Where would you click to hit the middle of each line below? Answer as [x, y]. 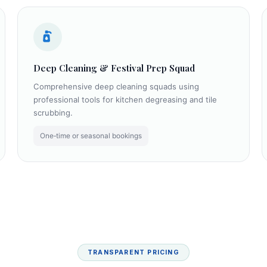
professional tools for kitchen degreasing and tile [125, 99]
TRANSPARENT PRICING [133, 252]
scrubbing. [53, 112]
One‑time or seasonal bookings [91, 136]
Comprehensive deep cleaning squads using [116, 86]
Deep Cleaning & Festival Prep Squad [114, 68]
